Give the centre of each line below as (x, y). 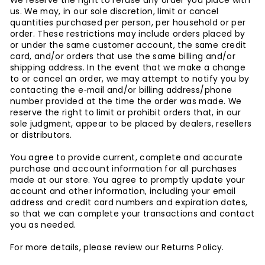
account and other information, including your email (123, 191)
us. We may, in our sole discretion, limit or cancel (114, 12)
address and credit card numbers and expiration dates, (129, 203)
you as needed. (43, 225)
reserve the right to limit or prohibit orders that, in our (126, 113)
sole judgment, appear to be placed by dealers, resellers (131, 124)
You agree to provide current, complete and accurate (127, 158)
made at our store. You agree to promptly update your (127, 180)
